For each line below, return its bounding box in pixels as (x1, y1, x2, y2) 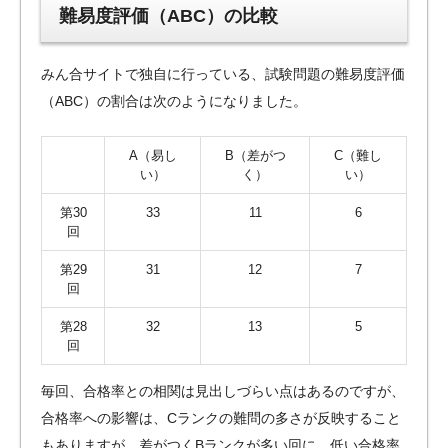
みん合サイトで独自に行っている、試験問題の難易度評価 (41, 65, 405, 82)
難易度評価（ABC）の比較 (59, 5, 279, 26)
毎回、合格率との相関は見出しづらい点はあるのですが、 (41, 382, 405, 399)
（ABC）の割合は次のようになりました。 (41, 92, 307, 109)
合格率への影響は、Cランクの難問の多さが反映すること (41, 409, 401, 426)
